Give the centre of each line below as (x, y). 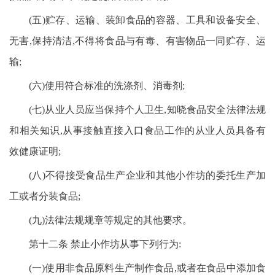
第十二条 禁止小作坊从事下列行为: (105, 244)
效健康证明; (35, 151)
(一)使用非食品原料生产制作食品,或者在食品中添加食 (147, 268)
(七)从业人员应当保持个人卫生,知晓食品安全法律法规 (147, 110)
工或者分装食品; (45, 196)
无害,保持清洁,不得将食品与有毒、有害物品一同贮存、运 (137, 41)
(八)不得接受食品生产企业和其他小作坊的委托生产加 (147, 175)
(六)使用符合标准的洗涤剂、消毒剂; (107, 86)
